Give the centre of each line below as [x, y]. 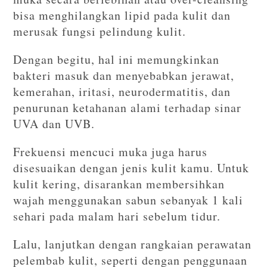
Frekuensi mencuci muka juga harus [111, 152]
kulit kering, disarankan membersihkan [119, 184]
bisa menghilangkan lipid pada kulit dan [122, 15]
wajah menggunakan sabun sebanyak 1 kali [128, 200]
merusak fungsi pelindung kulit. [100, 31]
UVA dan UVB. [54, 124]
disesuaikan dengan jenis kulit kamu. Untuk [131, 168]
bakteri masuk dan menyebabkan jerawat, [124, 75]
